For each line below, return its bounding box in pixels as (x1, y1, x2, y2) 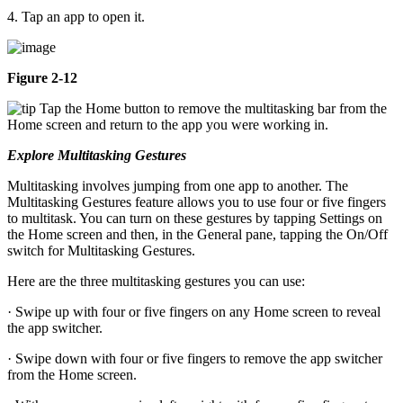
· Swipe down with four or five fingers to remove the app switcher (7, 351, 382, 367)
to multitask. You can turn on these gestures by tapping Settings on (7, 210, 382, 227)
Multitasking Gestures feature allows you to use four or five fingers (7, 194, 386, 210)
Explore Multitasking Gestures (7, 148, 186, 164)
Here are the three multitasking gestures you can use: (7, 273, 305, 290)
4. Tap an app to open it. (7, 9, 145, 25)
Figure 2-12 (7, 70, 77, 86)
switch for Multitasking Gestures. (7, 243, 195, 259)
